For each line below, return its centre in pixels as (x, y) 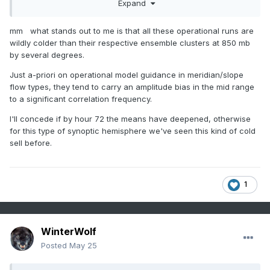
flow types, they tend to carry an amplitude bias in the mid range (132, 86)
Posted (55, 246)
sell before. (36, 143)
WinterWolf (69, 232)
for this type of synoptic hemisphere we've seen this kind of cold (133, 130)
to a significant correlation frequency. (83, 99)
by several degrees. (51, 55)
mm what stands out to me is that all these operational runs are (132, 30)
